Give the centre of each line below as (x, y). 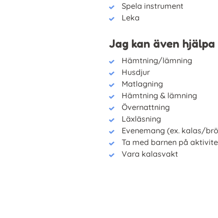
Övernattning (146, 107)
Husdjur (136, 72)
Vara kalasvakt (150, 154)
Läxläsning (142, 119)
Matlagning (143, 84)
